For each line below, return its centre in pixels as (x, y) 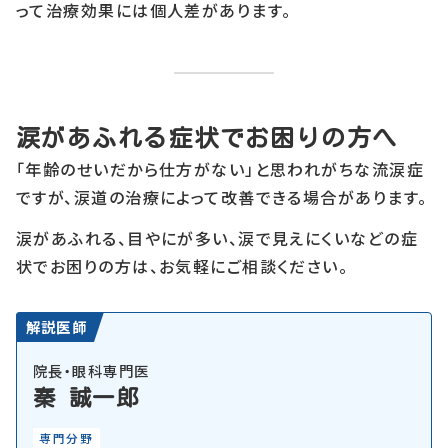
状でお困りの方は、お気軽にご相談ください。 (182, 265)
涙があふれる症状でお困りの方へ (207, 138)
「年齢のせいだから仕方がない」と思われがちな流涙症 (220, 169)
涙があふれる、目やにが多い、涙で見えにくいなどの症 (217, 237)
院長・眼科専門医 (91, 370)
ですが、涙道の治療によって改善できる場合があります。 (222, 197)
